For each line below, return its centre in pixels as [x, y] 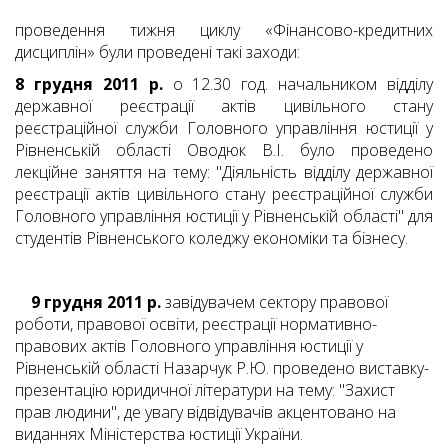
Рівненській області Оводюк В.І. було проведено [224, 150]
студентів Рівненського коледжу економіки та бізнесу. [211, 238]
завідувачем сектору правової [274, 302]
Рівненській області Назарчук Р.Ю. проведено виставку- [222, 368]
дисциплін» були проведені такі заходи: [157, 52]
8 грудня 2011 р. [89, 84]
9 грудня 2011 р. [88, 302]
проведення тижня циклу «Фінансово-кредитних [224, 30]
